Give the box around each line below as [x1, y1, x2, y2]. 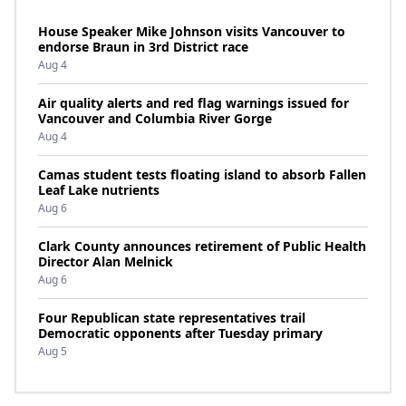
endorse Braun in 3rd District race [38, 38, 248, 55]
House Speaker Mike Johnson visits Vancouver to [38, 23, 345, 40]
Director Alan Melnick [38, 253, 173, 270]
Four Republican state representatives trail [38, 309, 305, 326]
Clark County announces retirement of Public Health [38, 237, 366, 255]
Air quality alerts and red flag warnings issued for [38, 94, 349, 111]
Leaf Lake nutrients [38, 181, 159, 198]
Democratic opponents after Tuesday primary [38, 324, 323, 342]
